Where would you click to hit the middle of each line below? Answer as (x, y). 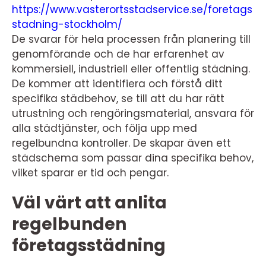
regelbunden (69, 224)
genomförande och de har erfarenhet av (118, 54)
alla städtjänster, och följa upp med (104, 128)
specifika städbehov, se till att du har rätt (118, 99)
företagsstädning (89, 246)
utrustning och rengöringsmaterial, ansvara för (133, 113)
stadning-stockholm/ (67, 24)
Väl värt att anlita (89, 203)
